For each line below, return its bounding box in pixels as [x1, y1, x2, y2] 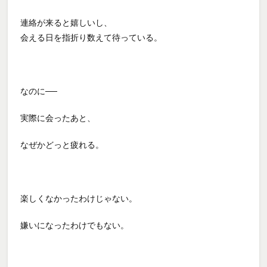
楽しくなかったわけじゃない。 [20, 193, 138, 203]
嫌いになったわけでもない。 [20, 220, 129, 230]
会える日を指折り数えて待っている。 [20, 32, 163, 42]
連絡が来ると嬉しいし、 [20, 17, 113, 27]
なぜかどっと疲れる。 [20, 139, 104, 150]
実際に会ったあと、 [20, 113, 96, 123]
